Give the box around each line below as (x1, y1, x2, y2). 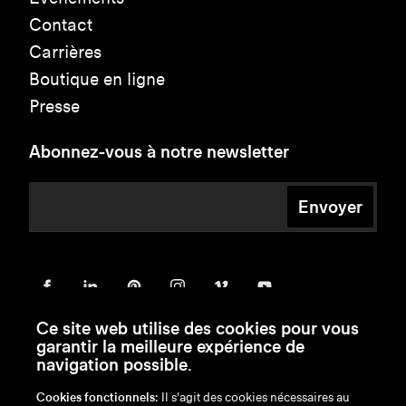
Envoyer (298, 195, 362, 217)
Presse (29, 95, 80, 117)
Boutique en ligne (29, 68, 165, 90)
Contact (29, 14, 92, 35)
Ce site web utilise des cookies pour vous (36, 317, 359, 339)
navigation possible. (36, 353, 192, 375)
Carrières (29, 41, 101, 63)
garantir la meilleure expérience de (36, 335, 304, 357)
